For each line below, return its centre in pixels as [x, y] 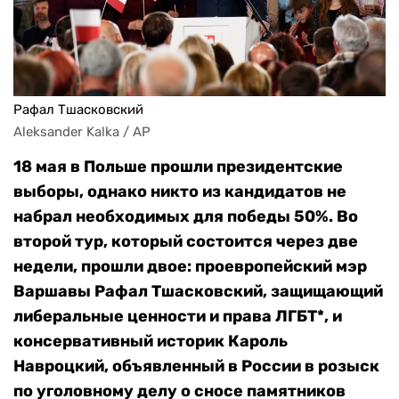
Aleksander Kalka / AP [82, 132]
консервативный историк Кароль [151, 342]
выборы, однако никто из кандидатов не [180, 192]
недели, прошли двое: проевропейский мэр [190, 267]
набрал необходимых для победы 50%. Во [186, 217]
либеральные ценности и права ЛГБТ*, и [178, 317]
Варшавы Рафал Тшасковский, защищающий [198, 292]
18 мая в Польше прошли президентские [178, 167]
